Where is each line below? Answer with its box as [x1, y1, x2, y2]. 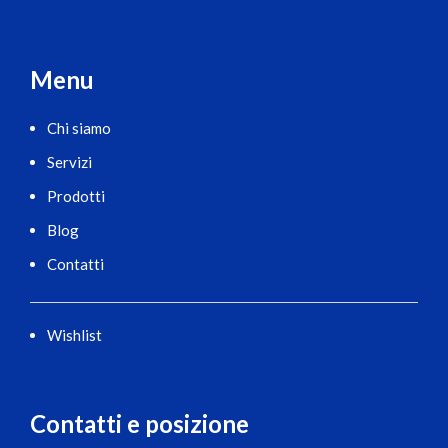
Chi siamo [47, 119, 111, 137]
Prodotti [47, 187, 105, 205]
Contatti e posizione [30, 409, 249, 438]
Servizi [47, 153, 92, 171]
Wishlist [47, 326, 102, 344]
